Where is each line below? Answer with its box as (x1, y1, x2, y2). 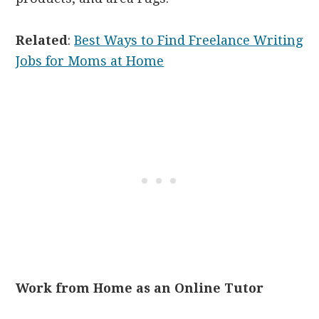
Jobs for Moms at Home (16, 53, 164, 69)
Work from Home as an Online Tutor (16, 281, 264, 296)
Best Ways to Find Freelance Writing (74, 33, 303, 48)
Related (16, 33, 68, 48)
